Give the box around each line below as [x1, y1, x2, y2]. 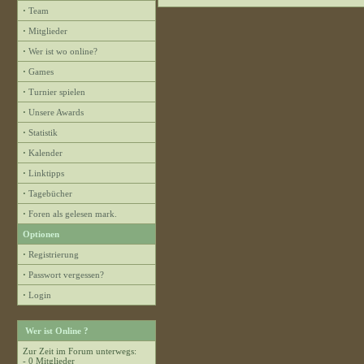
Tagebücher [28, 188, 72, 198]
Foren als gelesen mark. [28, 209, 117, 219]
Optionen [23, 229, 59, 239]
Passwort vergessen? [28, 270, 104, 279]
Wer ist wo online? [28, 46, 97, 56]
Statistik [28, 128, 58, 137]
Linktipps [28, 168, 64, 178]
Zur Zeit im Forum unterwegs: [23, 346, 136, 356]
